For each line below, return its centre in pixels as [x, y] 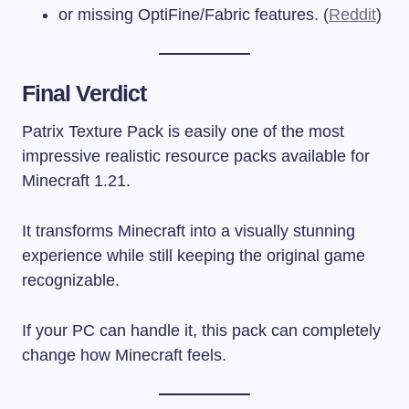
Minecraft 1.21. [76, 180]
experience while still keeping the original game [194, 255]
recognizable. [71, 280]
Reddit [352, 14]
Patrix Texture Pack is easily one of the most [183, 131]
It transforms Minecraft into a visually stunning [189, 231]
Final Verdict [84, 93]
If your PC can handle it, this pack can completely [201, 330]
